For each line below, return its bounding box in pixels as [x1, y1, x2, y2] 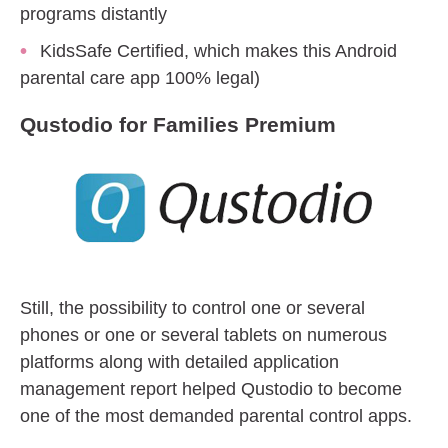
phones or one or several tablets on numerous [20, 324, 387, 345]
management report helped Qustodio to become [20, 378, 402, 399]
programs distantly [20, 3, 167, 24]
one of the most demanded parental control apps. [20, 405, 412, 426]
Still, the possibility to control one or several [20, 297, 365, 318]
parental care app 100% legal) [20, 67, 260, 88]
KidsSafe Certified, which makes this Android [40, 40, 397, 61]
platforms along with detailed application [20, 351, 339, 372]
